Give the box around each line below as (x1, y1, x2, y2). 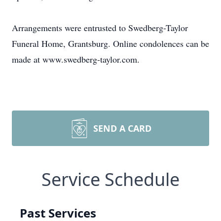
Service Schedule (41, 167, 180, 191)
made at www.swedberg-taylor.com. (12, 53, 140, 65)
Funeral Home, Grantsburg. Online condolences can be (12, 37, 209, 49)
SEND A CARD (93, 122, 151, 134)
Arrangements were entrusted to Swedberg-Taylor (12, 22, 188, 34)
